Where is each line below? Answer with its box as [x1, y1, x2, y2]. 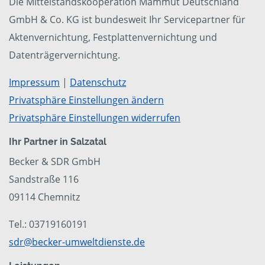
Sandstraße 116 [9, 173, 79, 186]
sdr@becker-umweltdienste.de [9, 235, 145, 249]
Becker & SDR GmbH [9, 155, 101, 169]
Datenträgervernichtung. [9, 49, 120, 62]
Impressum [9, 76, 60, 89]
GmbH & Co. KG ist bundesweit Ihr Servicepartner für [9, 13, 245, 27]
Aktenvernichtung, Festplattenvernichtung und [9, 31, 217, 44]
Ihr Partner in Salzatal [9, 136, 106, 148]
